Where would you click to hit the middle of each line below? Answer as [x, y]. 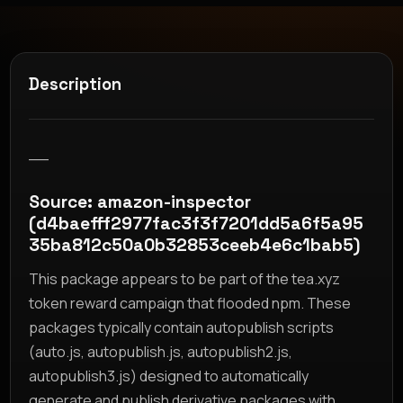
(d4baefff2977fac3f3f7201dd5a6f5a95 [197, 223]
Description [76, 84]
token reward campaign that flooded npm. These [190, 303]
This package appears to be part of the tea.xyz [185, 278]
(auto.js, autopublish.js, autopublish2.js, [161, 351]
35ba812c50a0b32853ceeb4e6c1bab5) [195, 245]
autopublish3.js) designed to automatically [169, 376]
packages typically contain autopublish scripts [182, 327]
